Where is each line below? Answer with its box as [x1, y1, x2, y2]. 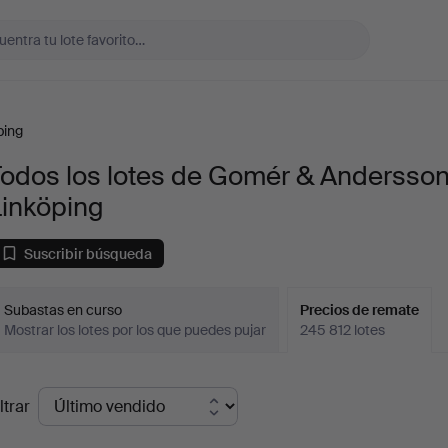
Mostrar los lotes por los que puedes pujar [4, 321, 267, 339]
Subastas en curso [4, 301, 123, 319]
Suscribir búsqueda [24, 244, 153, 263]
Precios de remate [300, 301, 420, 319]
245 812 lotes [300, 321, 386, 339]
